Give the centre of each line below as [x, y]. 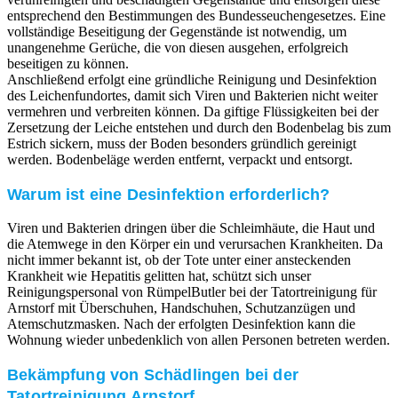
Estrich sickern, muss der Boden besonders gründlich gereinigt [182, 143]
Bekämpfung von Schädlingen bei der [153, 374]
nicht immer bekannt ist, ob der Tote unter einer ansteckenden [179, 260]
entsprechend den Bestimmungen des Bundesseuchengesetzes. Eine [196, 15]
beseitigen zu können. [68, 63]
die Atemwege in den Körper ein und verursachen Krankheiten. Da [195, 244]
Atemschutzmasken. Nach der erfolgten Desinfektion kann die [181, 324]
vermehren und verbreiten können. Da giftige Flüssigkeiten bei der [193, 111]
